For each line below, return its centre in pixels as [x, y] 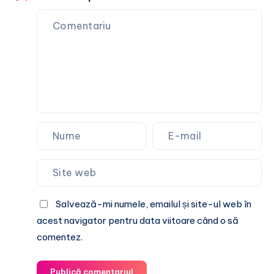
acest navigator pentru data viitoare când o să [138, 220]
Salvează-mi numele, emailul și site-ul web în [154, 204]
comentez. [60, 237]
